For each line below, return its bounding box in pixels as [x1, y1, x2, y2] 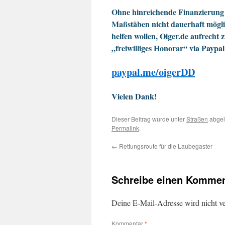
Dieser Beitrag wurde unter [111, 115, 186, 124]
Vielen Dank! [111, 90, 157, 102]
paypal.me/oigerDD [111, 65, 195, 80]
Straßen [186, 115, 208, 124]
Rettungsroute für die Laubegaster [118, 142, 212, 151]
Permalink [111, 124, 139, 133]
